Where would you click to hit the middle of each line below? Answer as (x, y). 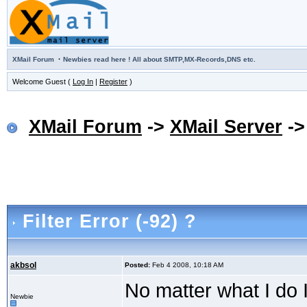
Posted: (137, 265)
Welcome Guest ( (42, 82)
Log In (83, 82)
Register (113, 82)
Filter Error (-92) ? (110, 222)
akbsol (23, 266)
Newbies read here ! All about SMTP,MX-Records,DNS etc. (159, 60)
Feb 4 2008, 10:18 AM (187, 265)
